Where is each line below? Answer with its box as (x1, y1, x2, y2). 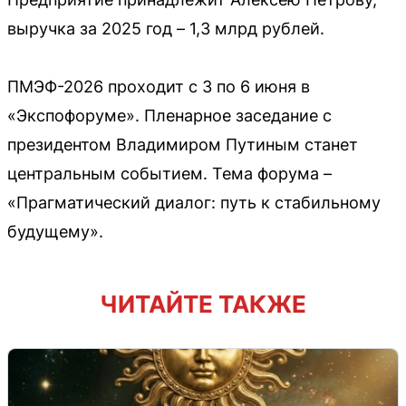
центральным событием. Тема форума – (7, 164, 332, 183)
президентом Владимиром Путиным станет (7, 135, 358, 154)
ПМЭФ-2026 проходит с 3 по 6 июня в (7, 77, 310, 96)
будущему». (7, 222, 103, 241)
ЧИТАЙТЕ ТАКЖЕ (100, 290, 306, 318)
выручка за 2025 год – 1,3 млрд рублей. (7, 19, 324, 38)
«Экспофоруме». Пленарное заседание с (7, 106, 332, 125)
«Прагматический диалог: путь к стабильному (7, 193, 381, 212)
